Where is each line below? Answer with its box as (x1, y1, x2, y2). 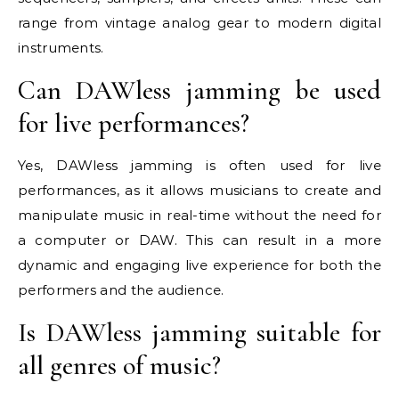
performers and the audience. (18, 281, 224, 298)
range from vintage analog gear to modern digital (18, 13, 381, 31)
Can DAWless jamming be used (18, 73, 381, 107)
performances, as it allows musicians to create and (18, 181, 381, 199)
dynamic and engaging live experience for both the (18, 256, 381, 273)
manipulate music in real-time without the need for (18, 206, 381, 224)
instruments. (18, 38, 104, 56)
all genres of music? (18, 348, 221, 382)
